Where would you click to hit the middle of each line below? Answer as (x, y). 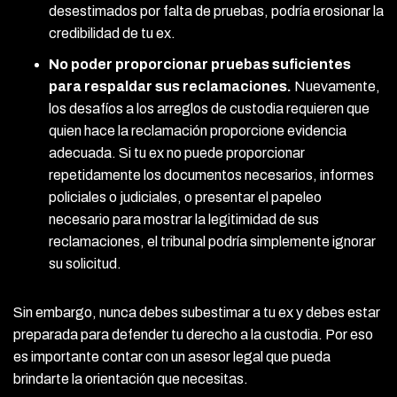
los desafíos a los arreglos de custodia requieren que (209, 108)
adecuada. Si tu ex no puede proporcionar (177, 152)
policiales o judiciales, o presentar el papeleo (185, 197)
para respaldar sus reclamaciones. (170, 86)
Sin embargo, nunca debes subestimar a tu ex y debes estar (197, 312)
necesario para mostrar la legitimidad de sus (184, 219)
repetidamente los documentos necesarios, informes (211, 175)
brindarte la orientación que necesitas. (131, 378)
